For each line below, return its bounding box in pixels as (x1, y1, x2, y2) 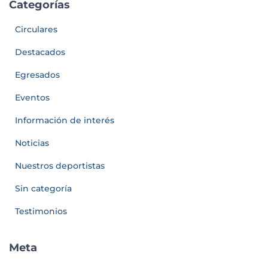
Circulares (15, 24, 57, 35)
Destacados (15, 47, 65, 57)
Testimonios (15, 206, 67, 217)
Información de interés (15, 115, 114, 126)
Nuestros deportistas (15, 160, 105, 171)
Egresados (15, 69, 60, 80)
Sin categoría (15, 183, 72, 194)
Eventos (15, 92, 50, 103)
